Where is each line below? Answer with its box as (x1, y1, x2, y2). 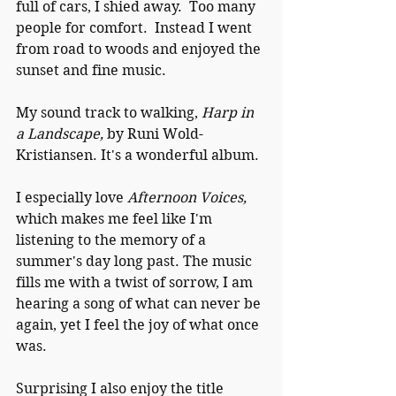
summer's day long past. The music (16, 252, 255, 270)
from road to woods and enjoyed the (16, 40, 264, 57)
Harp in (202, 103, 257, 121)
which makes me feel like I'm (16, 209, 216, 227)
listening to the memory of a (16, 231, 209, 248)
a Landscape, (16, 125, 107, 142)
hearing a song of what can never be (16, 294, 264, 312)
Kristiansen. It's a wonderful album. (16, 146, 266, 164)
